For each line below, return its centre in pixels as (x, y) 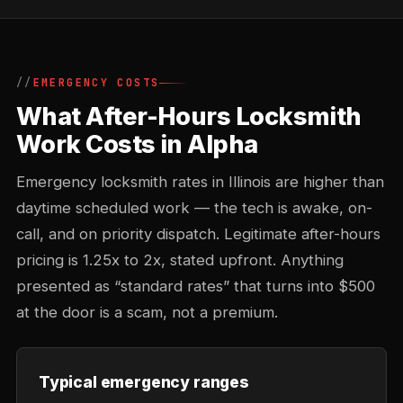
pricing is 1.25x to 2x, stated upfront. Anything (180, 260)
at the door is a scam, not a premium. (147, 312)
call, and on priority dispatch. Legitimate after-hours (198, 234)
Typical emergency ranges (144, 382)
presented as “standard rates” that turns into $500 (196, 286)
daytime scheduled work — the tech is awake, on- (194, 208)
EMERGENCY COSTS (96, 83)
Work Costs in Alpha (137, 144)
